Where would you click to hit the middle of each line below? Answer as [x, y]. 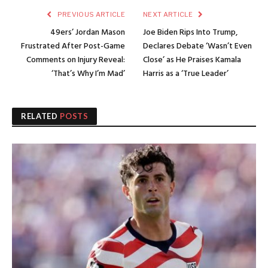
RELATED [41, 116]
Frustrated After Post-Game [73, 47]
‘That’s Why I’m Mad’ [88, 74]
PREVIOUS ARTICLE [90, 15]
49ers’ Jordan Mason [88, 33]
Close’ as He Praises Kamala [192, 60]
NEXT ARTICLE [169, 15]
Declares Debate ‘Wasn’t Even [197, 47]
